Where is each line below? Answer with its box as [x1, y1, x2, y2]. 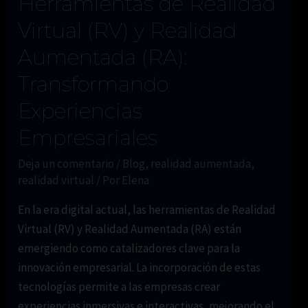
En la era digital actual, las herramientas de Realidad [18, 201, 276, 217]
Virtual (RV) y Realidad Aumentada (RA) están [18, 221, 242, 236]
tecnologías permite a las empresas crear [18, 278, 221, 294]
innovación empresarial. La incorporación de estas [18, 259, 261, 275]
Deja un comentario [18, 155, 115, 171]
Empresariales [18, 124, 158, 151]
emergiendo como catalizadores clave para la [18, 240, 241, 256]
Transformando [18, 71, 169, 97]
